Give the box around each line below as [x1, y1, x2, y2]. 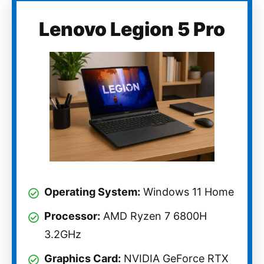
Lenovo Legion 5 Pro [39, 17, 225, 41]
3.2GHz [44, 228, 81, 241]
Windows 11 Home [140, 186, 234, 199]
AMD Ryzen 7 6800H [100, 210, 207, 223]
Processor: [44, 210, 100, 223]
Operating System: [44, 186, 140, 199]
